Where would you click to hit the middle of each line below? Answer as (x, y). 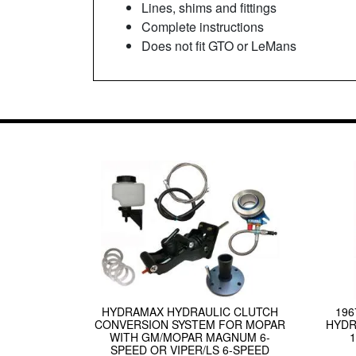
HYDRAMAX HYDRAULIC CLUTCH (190, 312)
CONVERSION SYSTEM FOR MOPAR (190, 325)
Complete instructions (204, 27)
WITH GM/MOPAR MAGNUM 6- (190, 337)
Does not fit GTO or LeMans (221, 46)
